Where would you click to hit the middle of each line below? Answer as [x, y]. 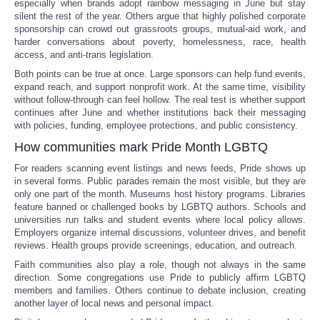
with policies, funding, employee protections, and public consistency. [156, 125]
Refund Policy [72, 33]
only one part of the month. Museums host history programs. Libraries [160, 194]
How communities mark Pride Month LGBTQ [141, 147]
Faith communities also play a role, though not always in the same [160, 264]
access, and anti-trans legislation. [84, 54]
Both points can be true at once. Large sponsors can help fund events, [160, 74]
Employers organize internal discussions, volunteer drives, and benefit [160, 232]
